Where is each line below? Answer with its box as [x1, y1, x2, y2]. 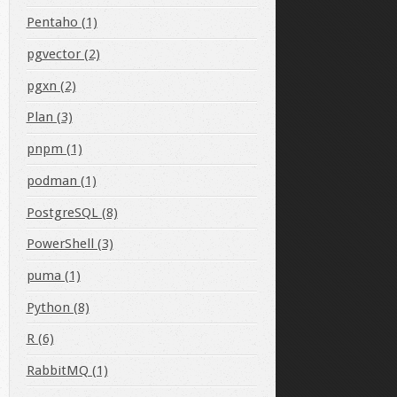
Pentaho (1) [26, 14, 97, 31]
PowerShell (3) [26, 236, 113, 253]
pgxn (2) [26, 77, 76, 94]
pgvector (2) [26, 45, 100, 62]
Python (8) [26, 299, 90, 315]
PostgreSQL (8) [26, 204, 118, 221]
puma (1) [26, 267, 81, 284]
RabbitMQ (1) [26, 362, 108, 379]
